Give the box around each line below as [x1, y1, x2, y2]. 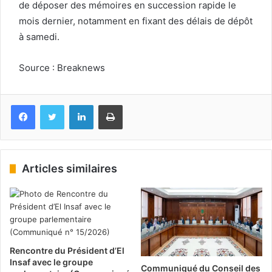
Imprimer [122, 99, 155, 109]
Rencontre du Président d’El [10, 245, 124, 256]
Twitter [64, 99, 90, 109]
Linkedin [93, 99, 124, 109]
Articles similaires [22, 161, 117, 175]
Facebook [35, 99, 72, 109]
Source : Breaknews [19, 61, 105, 73]
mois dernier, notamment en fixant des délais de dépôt [19, 15, 253, 27]
